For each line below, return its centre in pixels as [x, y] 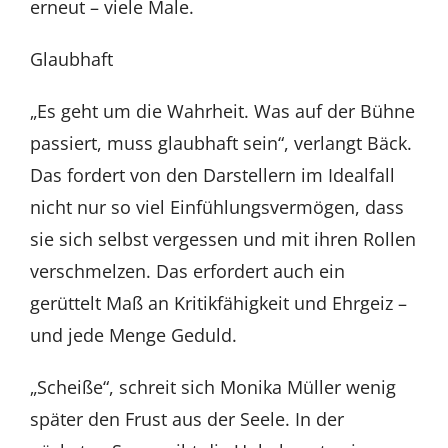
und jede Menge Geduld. [133, 334]
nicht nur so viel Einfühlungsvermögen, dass [216, 206]
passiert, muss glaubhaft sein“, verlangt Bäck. [220, 142]
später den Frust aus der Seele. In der [186, 418]
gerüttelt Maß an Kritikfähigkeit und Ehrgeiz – [218, 302]
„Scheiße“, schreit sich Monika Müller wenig [212, 386]
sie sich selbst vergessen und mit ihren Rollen [222, 238]
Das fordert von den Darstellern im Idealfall [212, 174]
